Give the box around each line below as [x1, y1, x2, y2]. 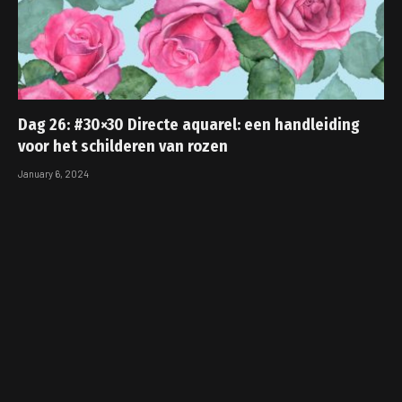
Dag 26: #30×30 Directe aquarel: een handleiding [18, 115, 360, 135]
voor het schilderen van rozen [18, 136, 228, 157]
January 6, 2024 [18, 168, 89, 180]
